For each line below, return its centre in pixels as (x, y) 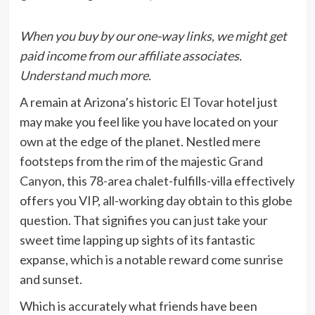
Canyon (40, 180)
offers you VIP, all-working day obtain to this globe (156, 200)
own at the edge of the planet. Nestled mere (140, 141)
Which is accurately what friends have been (138, 306)
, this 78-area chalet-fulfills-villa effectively (178, 180)
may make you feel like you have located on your (149, 121)
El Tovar (202, 102)
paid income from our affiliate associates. (130, 55)
